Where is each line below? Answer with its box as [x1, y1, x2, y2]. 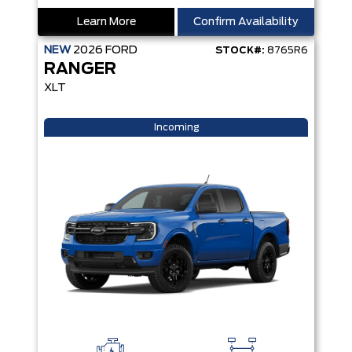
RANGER [44, 61, 116, 77]
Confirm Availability [193, 16, 299, 27]
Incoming [153, 123, 199, 132]
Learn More [76, 16, 136, 27]
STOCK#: [215, 46, 265, 55]
